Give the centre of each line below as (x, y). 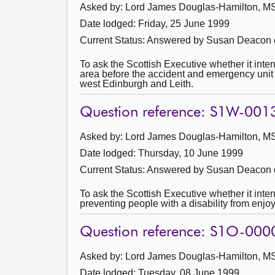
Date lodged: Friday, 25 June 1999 (155, 24)
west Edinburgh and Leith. (137, 84)
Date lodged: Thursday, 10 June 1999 (161, 153)
